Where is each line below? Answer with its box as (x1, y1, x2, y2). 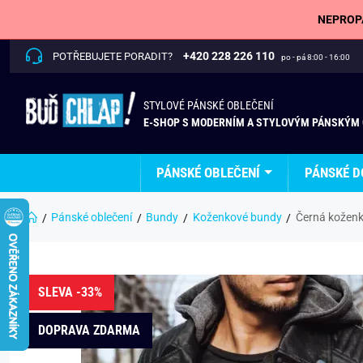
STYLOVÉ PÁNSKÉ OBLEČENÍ (143, 99, 274, 112)
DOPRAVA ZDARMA (38, 322, 140, 338)
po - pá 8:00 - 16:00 (281, 52, 350, 62)
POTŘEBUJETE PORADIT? (53, 50, 173, 62)
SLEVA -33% (38, 284, 102, 300)
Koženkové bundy (192, 211, 282, 224)
